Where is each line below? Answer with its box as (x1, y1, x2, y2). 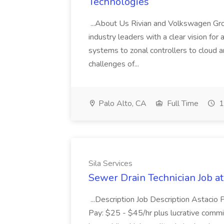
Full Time (165, 98, 198, 109)
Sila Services (88, 158, 132, 169)
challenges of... (88, 58, 141, 69)
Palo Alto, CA (96, 98, 146, 109)
